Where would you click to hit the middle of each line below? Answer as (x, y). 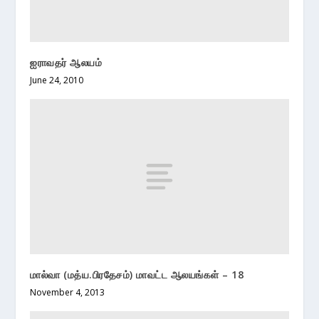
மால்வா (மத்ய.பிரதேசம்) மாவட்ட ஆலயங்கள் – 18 (137, 274)
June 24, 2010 (57, 80)
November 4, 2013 (68, 292)
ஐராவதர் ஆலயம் (66, 62)
